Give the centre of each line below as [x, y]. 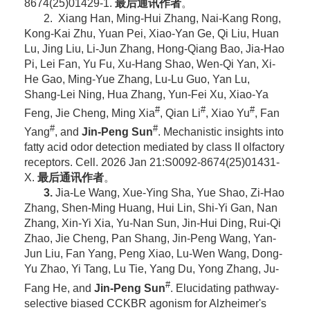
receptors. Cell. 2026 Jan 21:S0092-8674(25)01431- [152, 163]
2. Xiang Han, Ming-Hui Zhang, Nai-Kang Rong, [162, 18]
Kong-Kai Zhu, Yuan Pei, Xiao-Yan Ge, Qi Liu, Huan [151, 33]
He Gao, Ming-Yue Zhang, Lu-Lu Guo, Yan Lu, [137, 79]
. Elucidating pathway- [224, 288]
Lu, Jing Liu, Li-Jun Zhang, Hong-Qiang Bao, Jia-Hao [154, 48]
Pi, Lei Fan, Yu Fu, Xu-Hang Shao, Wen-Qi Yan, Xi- [149, 64]
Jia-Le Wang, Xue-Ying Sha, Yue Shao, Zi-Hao [170, 193]
